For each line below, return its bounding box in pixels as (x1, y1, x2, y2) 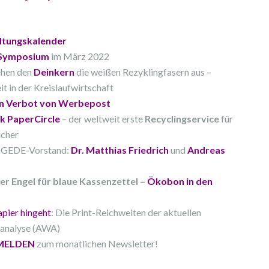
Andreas (187, 144, 225, 156)
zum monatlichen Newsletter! (35, 238, 158, 250)
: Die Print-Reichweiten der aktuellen (51, 207, 201, 219)
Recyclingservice (145, 113, 219, 125)
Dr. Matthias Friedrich (71, 144, 169, 156)
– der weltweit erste (60, 113, 145, 125)
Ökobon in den (147, 175, 213, 187)
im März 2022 (49, 50, 109, 62)
